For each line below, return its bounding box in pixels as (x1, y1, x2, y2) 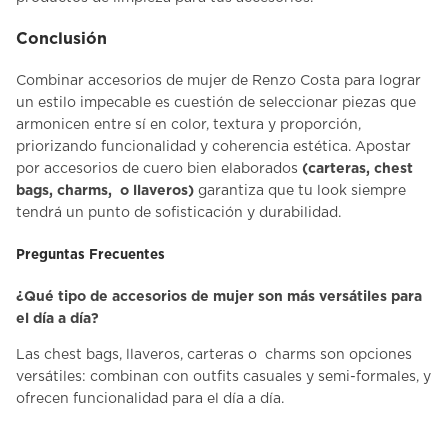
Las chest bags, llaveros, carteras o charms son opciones (16, 347, 412, 362)
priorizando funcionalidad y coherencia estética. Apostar (16, 140, 411, 155)
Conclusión (16, 31, 107, 48)
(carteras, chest (302, 162, 413, 177)
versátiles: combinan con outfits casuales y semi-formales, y (16, 369, 431, 384)
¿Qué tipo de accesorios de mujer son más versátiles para (16, 289, 422, 304)
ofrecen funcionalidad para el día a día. (16, 391, 284, 406)
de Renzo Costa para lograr (227, 74, 421, 89)
